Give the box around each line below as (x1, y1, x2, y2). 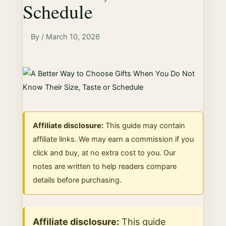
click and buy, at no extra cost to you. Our (33, 148, 176, 157)
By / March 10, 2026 (31, 32, 100, 41)
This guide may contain (103, 121, 186, 130)
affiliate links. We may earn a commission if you (33, 135, 194, 144)
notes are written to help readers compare (33, 162, 177, 171)
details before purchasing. (33, 176, 122, 185)
